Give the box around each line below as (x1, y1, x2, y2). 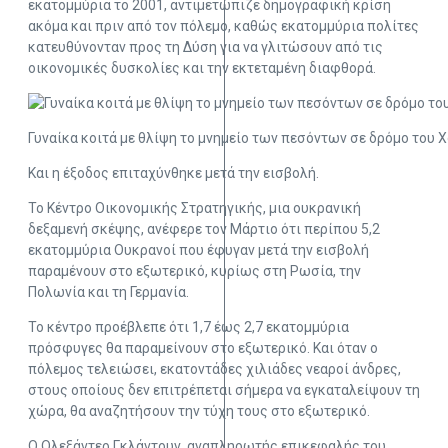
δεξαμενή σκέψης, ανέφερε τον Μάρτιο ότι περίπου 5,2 (28, 221, 380, 238)
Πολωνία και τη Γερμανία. (28, 284, 189, 301)
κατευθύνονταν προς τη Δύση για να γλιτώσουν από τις (28, 39, 383, 56)
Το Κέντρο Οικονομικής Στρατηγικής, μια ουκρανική (28, 200, 361, 217)
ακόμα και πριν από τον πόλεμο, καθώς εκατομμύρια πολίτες (28, 18, 419, 35)
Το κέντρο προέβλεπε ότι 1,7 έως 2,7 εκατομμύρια (28, 319, 349, 336)
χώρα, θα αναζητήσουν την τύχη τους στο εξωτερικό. (28, 403, 370, 420)
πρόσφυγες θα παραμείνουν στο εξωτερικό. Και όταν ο (28, 340, 378, 357)
